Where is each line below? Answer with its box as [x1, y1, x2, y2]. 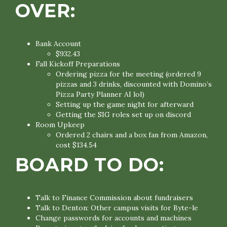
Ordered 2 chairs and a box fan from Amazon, [56, 130, 208, 139]
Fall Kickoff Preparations [35, 59, 120, 68]
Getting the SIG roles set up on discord [56, 110, 191, 119]
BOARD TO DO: [15, 154, 164, 176]
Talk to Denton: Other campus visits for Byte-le [35, 203, 198, 212]
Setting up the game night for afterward [56, 100, 194, 109]
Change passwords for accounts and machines [35, 213, 192, 222]
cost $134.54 [56, 140, 97, 149]
